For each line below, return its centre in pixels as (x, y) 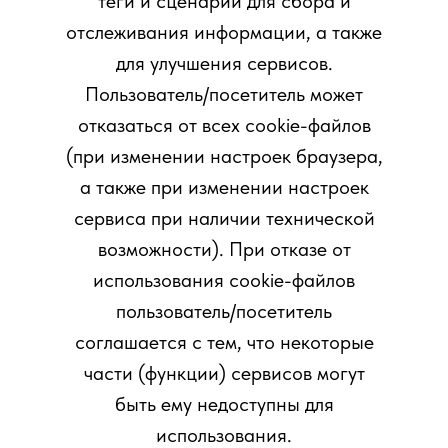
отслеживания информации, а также (224, 32)
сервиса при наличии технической (224, 218)
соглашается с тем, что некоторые (224, 342)
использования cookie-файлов (224, 280)
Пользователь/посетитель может (224, 94)
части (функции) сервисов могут (224, 373)
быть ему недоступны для (224, 404)
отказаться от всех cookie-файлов (224, 125)
